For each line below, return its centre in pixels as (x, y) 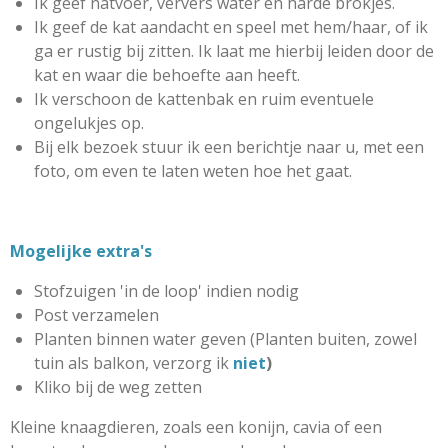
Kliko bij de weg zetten (118, 387)
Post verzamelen (96, 315)
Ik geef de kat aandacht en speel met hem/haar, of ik (231, 27)
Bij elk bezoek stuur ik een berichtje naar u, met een (229, 147)
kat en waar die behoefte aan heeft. (169, 75)
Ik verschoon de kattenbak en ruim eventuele (204, 99)
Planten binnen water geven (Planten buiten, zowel (225, 339)
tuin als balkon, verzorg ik (133, 363)
